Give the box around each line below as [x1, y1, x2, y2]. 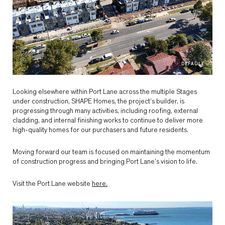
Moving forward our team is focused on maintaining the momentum [13, 149, 210, 156]
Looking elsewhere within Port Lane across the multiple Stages [13, 88, 197, 96]
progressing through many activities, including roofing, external [13, 107, 198, 115]
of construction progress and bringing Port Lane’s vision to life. [13, 158, 197, 166]
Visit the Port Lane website [13, 180, 92, 188]
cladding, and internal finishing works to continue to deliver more [13, 117, 203, 125]
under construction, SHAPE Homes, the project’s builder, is [13, 98, 184, 105]
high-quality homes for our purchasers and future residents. [13, 127, 188, 134]
